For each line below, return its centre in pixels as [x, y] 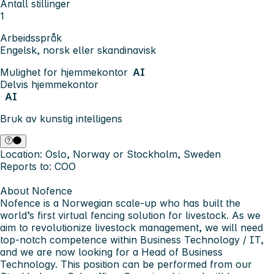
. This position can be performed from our [154, 265]
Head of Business [182, 252]
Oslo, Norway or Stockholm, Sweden [131, 154]
